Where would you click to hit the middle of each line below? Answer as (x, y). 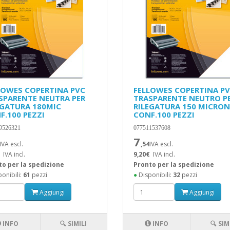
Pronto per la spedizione (174, 165)
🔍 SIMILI (74, 224)
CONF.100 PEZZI (164, 114)
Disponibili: (155, 175)
